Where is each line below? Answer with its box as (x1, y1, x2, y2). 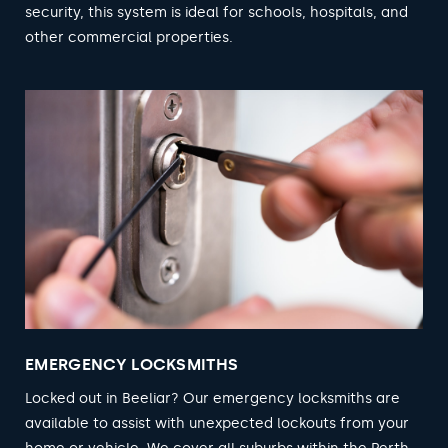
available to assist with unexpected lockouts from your (25, 414, 409, 432)
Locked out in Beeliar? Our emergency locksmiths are (25, 389, 400, 407)
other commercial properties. (25, 28, 233, 46)
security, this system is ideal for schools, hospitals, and (25, 3, 408, 21)
